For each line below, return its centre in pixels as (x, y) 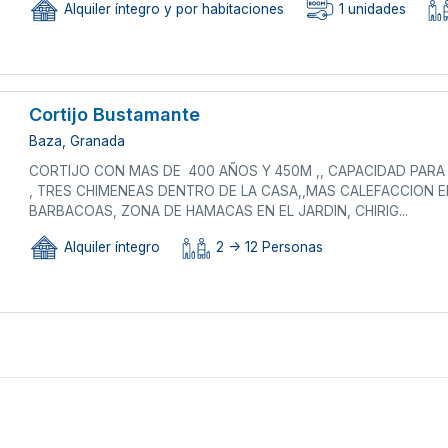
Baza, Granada (77, 140)
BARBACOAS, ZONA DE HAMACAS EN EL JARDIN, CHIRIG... (219, 210)
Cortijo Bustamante (115, 114)
